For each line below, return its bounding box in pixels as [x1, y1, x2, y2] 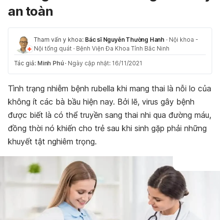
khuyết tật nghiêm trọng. [8, 137, 97, 146]
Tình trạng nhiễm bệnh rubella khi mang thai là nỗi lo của [8, 83, 211, 93]
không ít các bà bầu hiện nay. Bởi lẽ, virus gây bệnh [8, 97, 194, 107]
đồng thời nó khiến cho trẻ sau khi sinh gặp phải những [8, 123, 207, 133]
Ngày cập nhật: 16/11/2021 [68, 59, 143, 67]
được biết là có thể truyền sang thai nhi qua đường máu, [8, 110, 211, 120]
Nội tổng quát [34, 45, 72, 52]
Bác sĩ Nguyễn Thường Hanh [85, 36, 165, 43]
